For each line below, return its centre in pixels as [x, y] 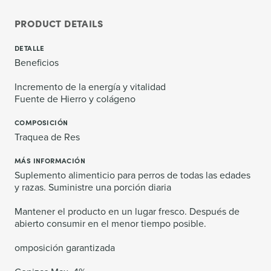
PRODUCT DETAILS [59, 23]
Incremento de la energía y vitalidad [90, 86]
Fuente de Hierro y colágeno [75, 98]
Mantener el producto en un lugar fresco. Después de [127, 211]
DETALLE [30, 47]
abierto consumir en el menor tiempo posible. [110, 223]
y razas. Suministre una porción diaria [93, 187]
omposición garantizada [65, 247]
